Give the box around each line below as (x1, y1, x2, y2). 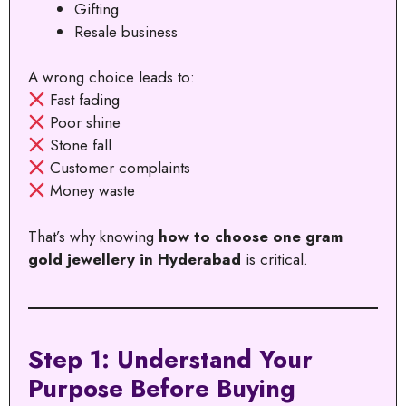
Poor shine (45, 111, 121, 134)
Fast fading (45, 89, 121, 111)
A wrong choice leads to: (28, 66, 195, 89)
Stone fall (45, 134, 112, 157)
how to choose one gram (159, 225, 343, 247)
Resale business (74, 20, 178, 43)
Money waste (45, 179, 136, 202)
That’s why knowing (28, 225, 159, 247)
